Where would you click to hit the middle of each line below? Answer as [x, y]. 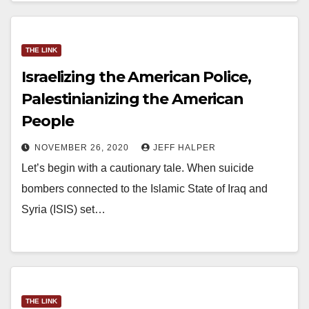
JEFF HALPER [185, 148]
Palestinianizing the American [133, 99]
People [48, 121]
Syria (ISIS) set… [63, 210]
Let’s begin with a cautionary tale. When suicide [138, 168]
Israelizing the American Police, [136, 77]
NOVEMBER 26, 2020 [83, 148]
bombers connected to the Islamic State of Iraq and [144, 189]
